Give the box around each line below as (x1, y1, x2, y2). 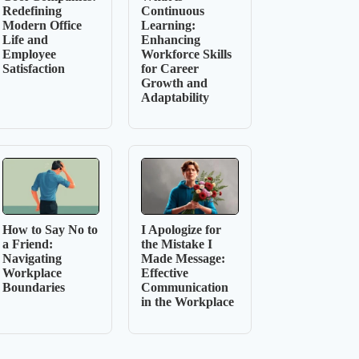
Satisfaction (2, 61, 66, 75)
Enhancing (141, 32, 201, 46)
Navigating (2, 252, 63, 266)
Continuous (141, 3, 205, 18)
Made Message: (141, 252, 226, 266)
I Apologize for (141, 223, 222, 237)
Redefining (2, 3, 63, 18)
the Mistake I (141, 237, 213, 252)
